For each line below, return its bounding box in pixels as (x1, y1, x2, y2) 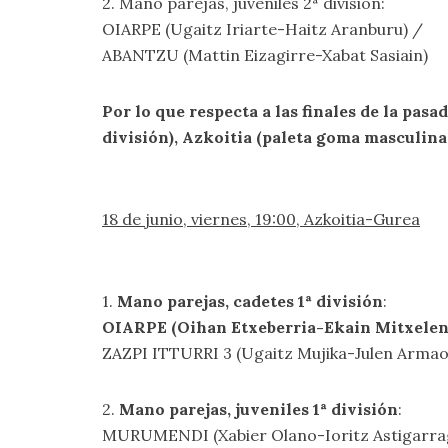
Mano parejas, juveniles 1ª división (119, 399, 398, 419)
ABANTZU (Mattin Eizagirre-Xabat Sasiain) (102, 45, 428, 65)
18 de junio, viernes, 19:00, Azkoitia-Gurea (102, 209, 420, 229)
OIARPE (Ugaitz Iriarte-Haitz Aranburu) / (102, 19, 423, 39)
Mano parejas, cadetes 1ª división (117, 291, 383, 311)
